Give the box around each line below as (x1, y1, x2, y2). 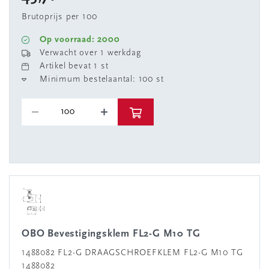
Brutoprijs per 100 (22, 13, 97, 22)
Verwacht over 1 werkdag (40, 49, 141, 58)
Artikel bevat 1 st (40, 62, 109, 71)
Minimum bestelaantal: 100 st (40, 75, 164, 84)
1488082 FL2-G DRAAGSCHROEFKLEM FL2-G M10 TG (22, 249, 243, 258)
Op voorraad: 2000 (40, 35, 120, 44)
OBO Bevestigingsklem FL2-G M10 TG (29, 229, 201, 239)
